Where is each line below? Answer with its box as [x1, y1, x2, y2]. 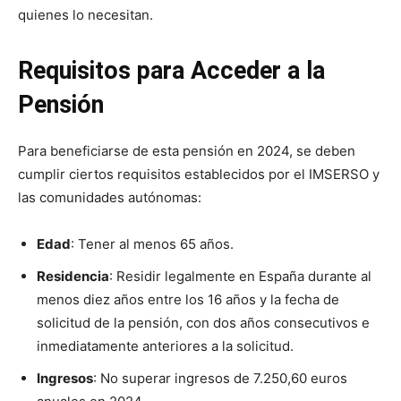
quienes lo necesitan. [18, 6, 153, 23]
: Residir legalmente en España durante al [109, 268, 371, 285]
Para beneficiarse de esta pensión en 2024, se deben [18, 142, 355, 159]
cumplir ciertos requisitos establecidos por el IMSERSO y [18, 166, 380, 183]
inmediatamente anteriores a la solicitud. [37, 337, 294, 354]
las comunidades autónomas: [18, 189, 201, 206]
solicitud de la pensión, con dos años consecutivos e [37, 314, 370, 331]
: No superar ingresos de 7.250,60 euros [93, 370, 347, 387]
